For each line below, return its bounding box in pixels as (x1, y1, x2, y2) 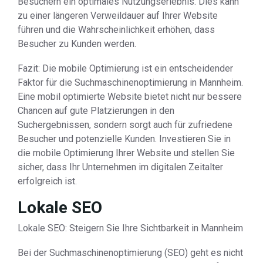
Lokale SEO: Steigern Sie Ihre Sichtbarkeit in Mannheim (18, 222, 243, 234)
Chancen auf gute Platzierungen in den (18, 105, 174, 116)
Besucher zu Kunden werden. (18, 38, 136, 49)
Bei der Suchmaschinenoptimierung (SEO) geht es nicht (18, 247, 243, 258)
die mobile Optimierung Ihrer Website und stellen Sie (18, 147, 235, 159)
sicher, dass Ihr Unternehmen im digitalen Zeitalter (18, 161, 223, 173)
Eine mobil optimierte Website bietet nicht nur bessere (18, 91, 242, 102)
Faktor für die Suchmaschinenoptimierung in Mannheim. (18, 77, 243, 88)
